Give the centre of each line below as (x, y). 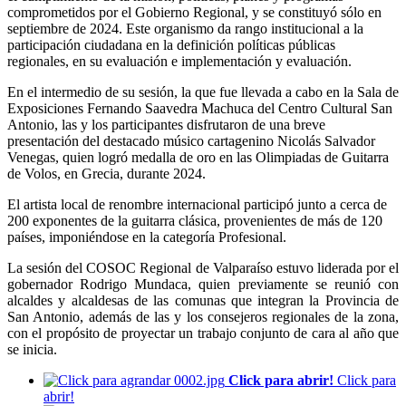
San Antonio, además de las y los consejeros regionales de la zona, (203, 316)
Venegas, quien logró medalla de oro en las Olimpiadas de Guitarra (198, 157)
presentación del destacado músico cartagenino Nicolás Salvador (191, 140)
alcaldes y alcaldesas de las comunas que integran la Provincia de (203, 300)
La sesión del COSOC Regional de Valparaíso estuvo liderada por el (203, 267)
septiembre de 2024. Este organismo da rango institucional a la (185, 28)
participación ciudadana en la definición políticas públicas (171, 44)
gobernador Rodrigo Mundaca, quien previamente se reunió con (203, 284)
